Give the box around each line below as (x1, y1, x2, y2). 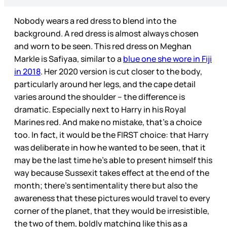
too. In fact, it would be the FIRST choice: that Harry (14, 129, 209, 141)
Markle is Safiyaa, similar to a (14, 53, 123, 65)
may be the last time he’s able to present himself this (14, 155, 212, 166)
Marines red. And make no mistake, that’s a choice (14, 117, 202, 128)
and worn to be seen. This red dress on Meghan (14, 41, 192, 52)
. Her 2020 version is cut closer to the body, (41, 66, 202, 78)
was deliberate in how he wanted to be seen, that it (14, 142, 206, 154)
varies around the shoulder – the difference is (14, 91, 185, 103)
